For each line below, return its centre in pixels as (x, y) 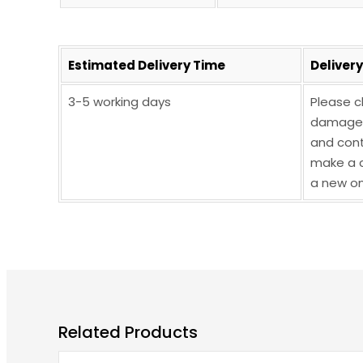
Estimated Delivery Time (147, 65)
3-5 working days (120, 101)
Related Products (128, 332)
